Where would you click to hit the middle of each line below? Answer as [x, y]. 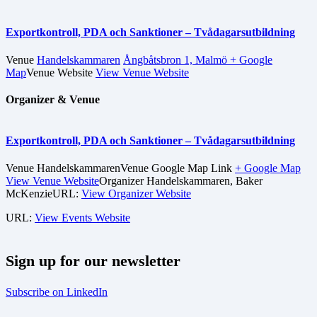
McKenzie [29, 193]
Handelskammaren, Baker [204, 180]
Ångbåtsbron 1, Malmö [177, 59]
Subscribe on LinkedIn [57, 292]
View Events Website [82, 217]
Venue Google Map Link [178, 168]
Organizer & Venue [53, 99]
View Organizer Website [136, 193]
